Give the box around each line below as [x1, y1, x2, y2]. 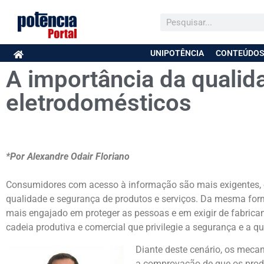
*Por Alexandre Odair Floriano [6, 150, 130, 162]
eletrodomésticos [6, 89, 192, 117]
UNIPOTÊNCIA [150, 48, 204, 58]
